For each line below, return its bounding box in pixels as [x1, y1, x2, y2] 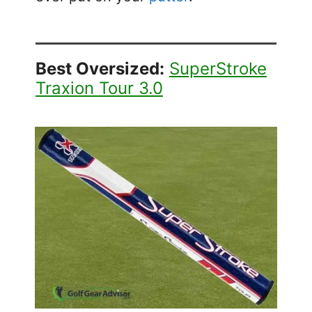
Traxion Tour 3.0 [36, 77, 163, 98]
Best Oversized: [36, 58, 164, 79]
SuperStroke [169, 58, 267, 79]
